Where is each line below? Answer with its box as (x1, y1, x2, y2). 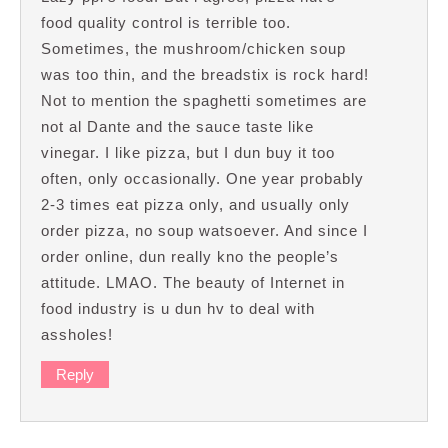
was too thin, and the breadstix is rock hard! (41, 66, 369, 84)
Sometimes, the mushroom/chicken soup (41, 40, 346, 58)
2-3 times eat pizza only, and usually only (41, 196, 350, 214)
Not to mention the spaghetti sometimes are (41, 92, 367, 110)
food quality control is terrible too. (41, 14, 291, 32)
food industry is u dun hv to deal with (41, 300, 315, 318)
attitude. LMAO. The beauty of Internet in (41, 274, 345, 292)
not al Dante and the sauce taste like (41, 118, 314, 136)
